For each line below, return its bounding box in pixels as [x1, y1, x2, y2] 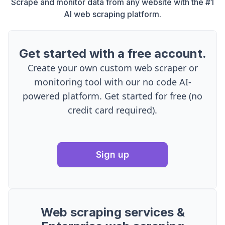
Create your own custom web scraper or [27, 62, 198, 74]
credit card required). [68, 104, 157, 117]
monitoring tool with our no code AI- [34, 76, 191, 88]
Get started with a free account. [19, 46, 206, 61]
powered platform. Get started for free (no [23, 90, 202, 102]
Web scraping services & [40, 205, 185, 220]
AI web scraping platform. [64, 9, 161, 20]
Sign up [96, 149, 129, 160]
